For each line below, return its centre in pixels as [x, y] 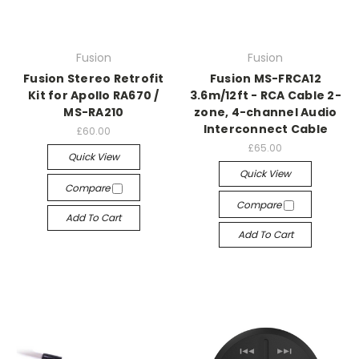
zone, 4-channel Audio [266, 112]
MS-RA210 [94, 112]
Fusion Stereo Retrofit [94, 79]
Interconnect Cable [265, 129]
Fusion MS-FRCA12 [265, 79]
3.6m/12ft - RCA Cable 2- [265, 95]
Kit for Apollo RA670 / [94, 95]
